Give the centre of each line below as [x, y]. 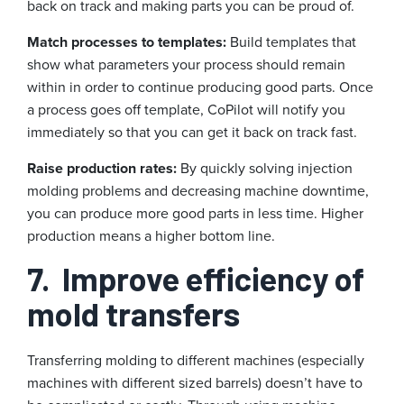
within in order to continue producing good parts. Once [200, 87]
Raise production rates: [104, 169]
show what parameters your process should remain [186, 65]
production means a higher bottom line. [151, 236]
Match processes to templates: [129, 42]
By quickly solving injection [266, 169]
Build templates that [293, 42]
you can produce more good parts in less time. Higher [195, 214]
